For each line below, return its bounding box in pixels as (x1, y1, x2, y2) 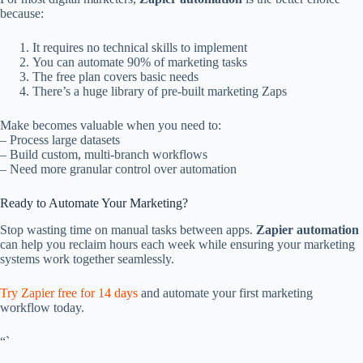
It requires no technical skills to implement (32, 41, 247, 55)
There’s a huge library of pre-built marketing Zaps (32, 84, 287, 99)
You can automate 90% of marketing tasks (32, 55, 247, 70)
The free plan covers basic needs (32, 70, 199, 84)
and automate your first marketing (138, 286, 313, 301)
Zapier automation (256, 223, 359, 237)
